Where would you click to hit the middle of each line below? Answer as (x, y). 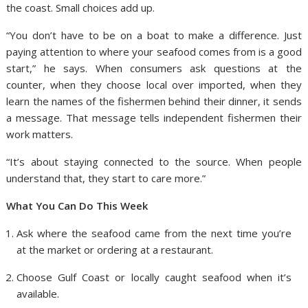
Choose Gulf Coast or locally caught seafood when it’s (154, 277)
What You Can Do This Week (77, 206)
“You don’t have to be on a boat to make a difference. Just (154, 35)
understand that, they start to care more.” (106, 178)
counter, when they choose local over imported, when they (154, 85)
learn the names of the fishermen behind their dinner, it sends (154, 101)
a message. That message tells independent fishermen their (154, 118)
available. (38, 294)
